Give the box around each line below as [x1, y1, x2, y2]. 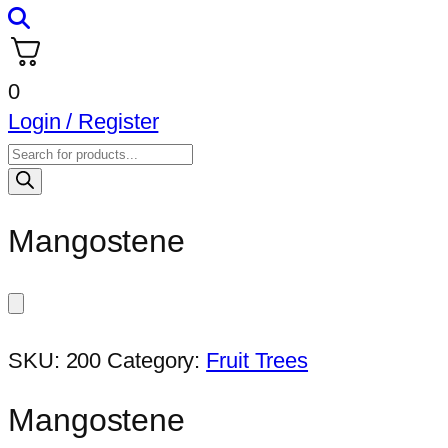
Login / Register [8, 108, 159, 134]
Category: [107, 347, 207, 373]
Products [7, 137, 93, 163]
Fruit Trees [206, 347, 309, 373]
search [7, 167, 72, 193]
